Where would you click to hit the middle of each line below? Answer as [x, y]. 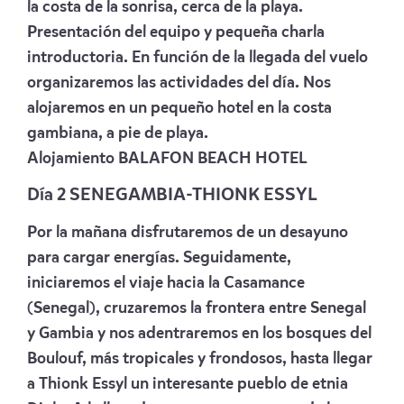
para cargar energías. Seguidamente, [159, 257]
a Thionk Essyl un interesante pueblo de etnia [188, 384]
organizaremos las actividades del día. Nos [179, 83]
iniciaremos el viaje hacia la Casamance [166, 283]
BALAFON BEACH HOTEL [211, 158]
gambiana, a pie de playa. [118, 133]
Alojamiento [71, 158]
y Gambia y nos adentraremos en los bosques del [199, 333]
